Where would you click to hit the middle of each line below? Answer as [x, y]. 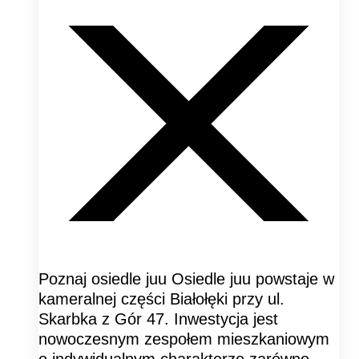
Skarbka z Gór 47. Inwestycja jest [158, 319]
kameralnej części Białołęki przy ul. [161, 298]
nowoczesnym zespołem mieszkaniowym [184, 339]
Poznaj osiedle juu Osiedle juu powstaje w [186, 278]
